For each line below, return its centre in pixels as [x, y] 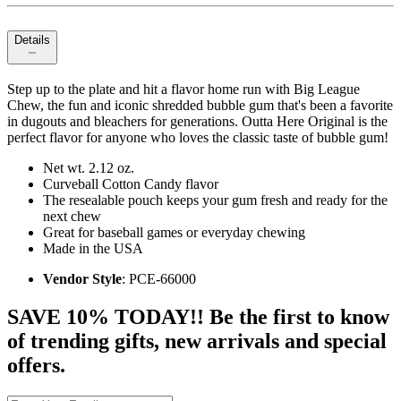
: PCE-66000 [159, 279]
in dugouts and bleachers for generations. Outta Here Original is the [197, 122]
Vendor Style [82, 279]
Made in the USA [93, 249]
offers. [36, 366]
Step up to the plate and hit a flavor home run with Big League [183, 90]
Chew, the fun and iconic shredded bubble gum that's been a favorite [200, 106]
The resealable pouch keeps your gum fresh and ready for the [215, 200]
